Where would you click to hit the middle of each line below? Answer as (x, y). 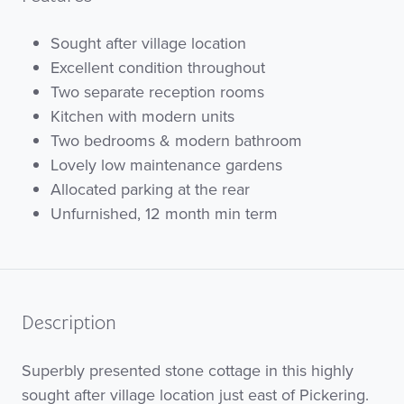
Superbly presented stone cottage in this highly (188, 370)
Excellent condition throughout (158, 67)
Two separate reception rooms (157, 91)
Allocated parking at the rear (150, 188)
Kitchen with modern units (142, 115)
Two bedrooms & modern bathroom (176, 140)
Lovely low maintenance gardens (166, 164)
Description (69, 324)
